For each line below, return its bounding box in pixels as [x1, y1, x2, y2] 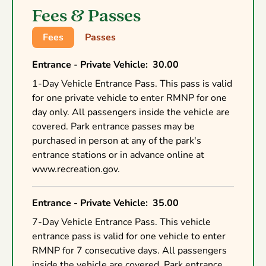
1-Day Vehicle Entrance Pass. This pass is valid [32, 77, 232, 90]
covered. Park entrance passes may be [32, 119, 195, 133]
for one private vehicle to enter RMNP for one [32, 91, 227, 104]
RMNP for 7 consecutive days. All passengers [32, 243, 227, 257]
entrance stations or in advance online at [32, 148, 204, 161]
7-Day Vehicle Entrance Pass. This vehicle [32, 215, 211, 229]
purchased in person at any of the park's [32, 134, 201, 147]
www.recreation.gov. [32, 162, 120, 176]
